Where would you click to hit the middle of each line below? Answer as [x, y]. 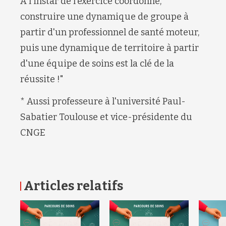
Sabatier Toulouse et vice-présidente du [106, 117]
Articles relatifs [73, 186]
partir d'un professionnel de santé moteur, [110, 32]
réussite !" [42, 79]
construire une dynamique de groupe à [104, 16]
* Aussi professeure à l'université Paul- [103, 102]
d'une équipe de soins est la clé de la [97, 63]
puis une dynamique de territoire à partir [109, 48]
